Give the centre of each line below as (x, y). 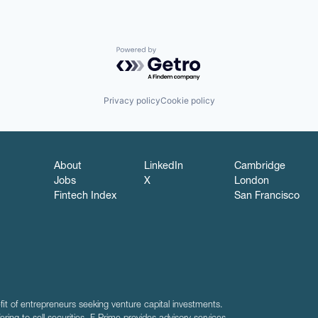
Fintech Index (86, 197)
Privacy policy (132, 101)
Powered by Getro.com (178, 53)
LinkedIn (163, 167)
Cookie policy (187, 101)
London (251, 182)
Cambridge (259, 167)
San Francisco (267, 197)
